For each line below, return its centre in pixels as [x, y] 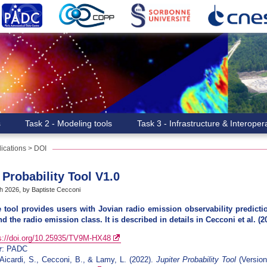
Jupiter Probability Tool [196, 260]
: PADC [15, 249]
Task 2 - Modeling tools [69, 123]
